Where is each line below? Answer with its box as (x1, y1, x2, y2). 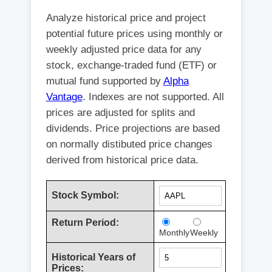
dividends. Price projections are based (46, 123, 220, 135)
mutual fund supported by (46, 75, 163, 87)
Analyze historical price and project (46, 12, 206, 24)
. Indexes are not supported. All (82, 91, 224, 103)
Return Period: (51, 217, 119, 228)
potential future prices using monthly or (46, 28, 223, 40)
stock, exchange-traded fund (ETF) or (46, 59, 217, 72)
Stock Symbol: (51, 190, 119, 201)
